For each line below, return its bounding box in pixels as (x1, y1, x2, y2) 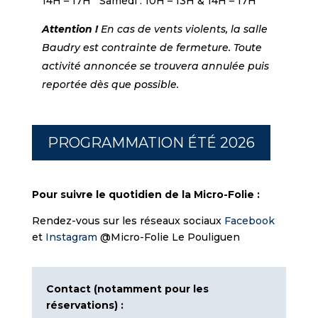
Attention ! (41, 22, 98, 35)
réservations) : (45, 298, 124, 312)
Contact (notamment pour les (45, 282, 209, 295)
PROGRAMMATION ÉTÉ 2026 (47, 133, 255, 151)
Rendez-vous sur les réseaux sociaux (31, 214, 224, 227)
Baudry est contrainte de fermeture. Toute (41, 40, 262, 54)
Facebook (224, 214, 275, 227)
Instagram (45, 230, 97, 243)
